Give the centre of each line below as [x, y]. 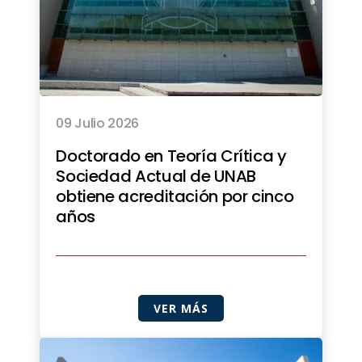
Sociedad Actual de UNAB [156, 176]
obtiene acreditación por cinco [175, 196]
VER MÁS [181, 308]
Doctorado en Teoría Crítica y [171, 156]
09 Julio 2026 [98, 123]
